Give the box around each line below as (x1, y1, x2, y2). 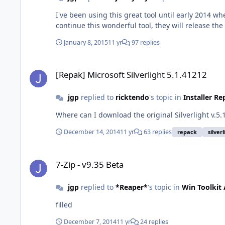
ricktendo (115, 92, 149, 102)
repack (177, 128, 197, 136)
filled (56, 200, 72, 210)
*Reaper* (115, 182, 148, 192)
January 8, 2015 (64, 38, 108, 47)
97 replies (130, 38, 160, 47)
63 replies (142, 128, 172, 137)
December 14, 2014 (64, 128, 120, 137)
